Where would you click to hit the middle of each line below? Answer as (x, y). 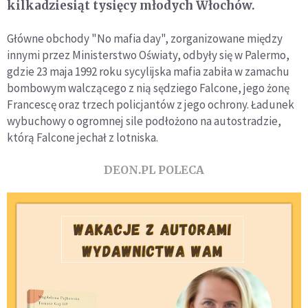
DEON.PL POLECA (154, 170)
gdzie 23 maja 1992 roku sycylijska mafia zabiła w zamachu (148, 71)
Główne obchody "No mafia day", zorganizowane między (145, 38)
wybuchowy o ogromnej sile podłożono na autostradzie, (144, 121)
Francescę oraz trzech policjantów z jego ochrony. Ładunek (151, 104)
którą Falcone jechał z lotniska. (82, 137)
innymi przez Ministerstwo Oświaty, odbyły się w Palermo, (148, 55)
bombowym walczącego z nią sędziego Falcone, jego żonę (148, 88)
